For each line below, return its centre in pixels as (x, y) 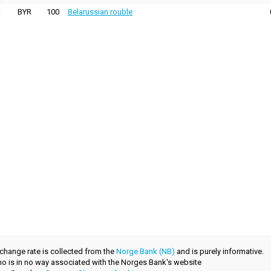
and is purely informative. (219, 252)
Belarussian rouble (100, 12)
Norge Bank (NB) (145, 252)
